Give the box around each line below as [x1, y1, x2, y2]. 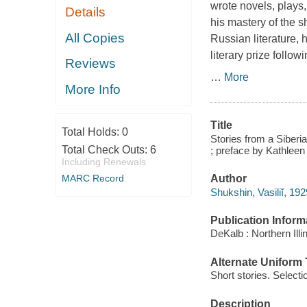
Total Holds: [61, 126, 122, 138]
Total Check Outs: [61, 144, 150, 156]
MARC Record [61, 173, 124, 184]
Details [65, 5, 106, 20]
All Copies [65, 30, 125, 45]
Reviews [65, 56, 116, 71]
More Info [65, 82, 121, 97]
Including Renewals [61, 156, 146, 168]
